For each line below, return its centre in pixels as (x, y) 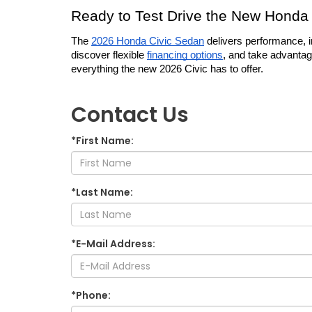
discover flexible (109, 55)
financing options (185, 55)
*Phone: (91, 296)
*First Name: (102, 141)
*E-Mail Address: (113, 244)
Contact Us (130, 115)
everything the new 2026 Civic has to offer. (167, 69)
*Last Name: (102, 193)
